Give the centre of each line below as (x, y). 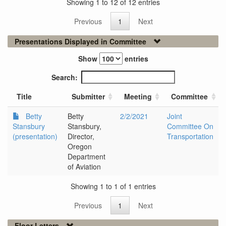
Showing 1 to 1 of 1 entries (113, 186)
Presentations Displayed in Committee (80, 42)
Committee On (190, 126)
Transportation (190, 136)
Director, (81, 136)
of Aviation (84, 167)
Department (87, 157)
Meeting (138, 97)
